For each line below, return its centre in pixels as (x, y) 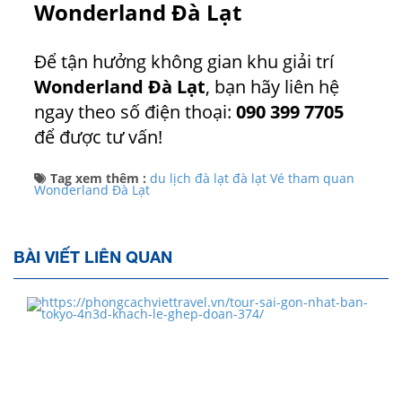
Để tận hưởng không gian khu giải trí (184, 61)
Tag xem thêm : (98, 178)
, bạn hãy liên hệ (272, 86)
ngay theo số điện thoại (131, 111)
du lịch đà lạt (189, 178)
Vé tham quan (312, 178)
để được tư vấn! (98, 136)
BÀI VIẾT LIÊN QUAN (93, 256)
